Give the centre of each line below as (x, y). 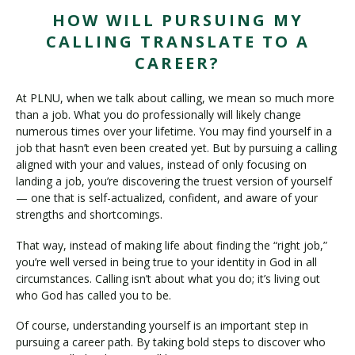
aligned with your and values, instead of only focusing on (161, 165)
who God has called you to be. (94, 295)
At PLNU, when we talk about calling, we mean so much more (175, 98)
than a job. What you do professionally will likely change (158, 115)
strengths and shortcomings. (89, 215)
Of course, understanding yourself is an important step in (162, 326)
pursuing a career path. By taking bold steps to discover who (171, 342)
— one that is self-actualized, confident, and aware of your (167, 198)
